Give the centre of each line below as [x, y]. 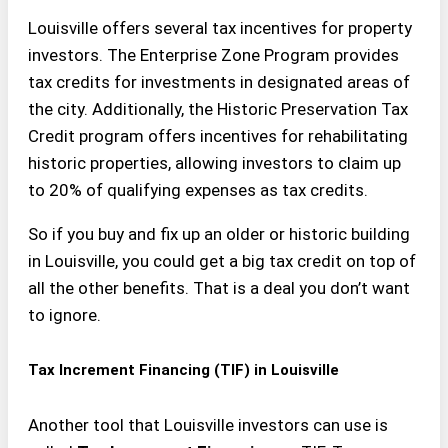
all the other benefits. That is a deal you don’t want [219, 287]
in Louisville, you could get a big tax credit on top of [222, 260]
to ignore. [64, 314]
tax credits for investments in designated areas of [219, 81]
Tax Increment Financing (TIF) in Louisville [183, 370]
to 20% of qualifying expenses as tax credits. [198, 189]
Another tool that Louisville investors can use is [208, 425]
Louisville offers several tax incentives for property [220, 27]
